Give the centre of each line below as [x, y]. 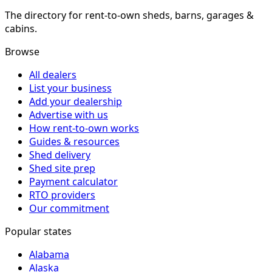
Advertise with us [69, 115]
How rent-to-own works [84, 128]
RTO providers [62, 195]
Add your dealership [76, 102]
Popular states [38, 232]
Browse [22, 52]
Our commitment [69, 209]
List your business [70, 88]
